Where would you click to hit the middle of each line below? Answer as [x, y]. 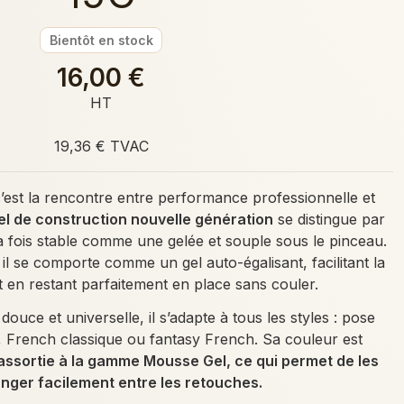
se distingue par [329, 219]
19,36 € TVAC [101, 146]
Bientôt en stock [101, 41]
